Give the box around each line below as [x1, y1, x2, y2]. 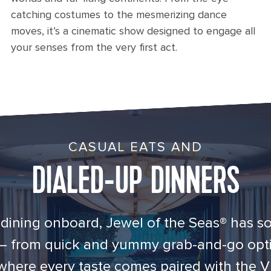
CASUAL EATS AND [68, 139, 203, 155]
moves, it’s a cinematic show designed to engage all [11, 24, 255, 38]
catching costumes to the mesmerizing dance [11, 8, 227, 21]
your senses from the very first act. [11, 41, 177, 54]
